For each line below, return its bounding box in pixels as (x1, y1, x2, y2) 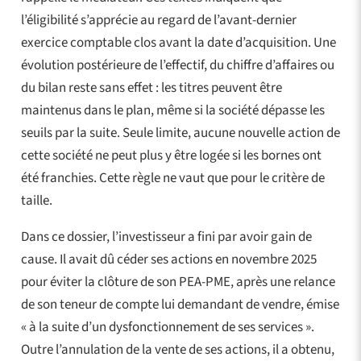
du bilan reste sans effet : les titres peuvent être (20, 77, 282, 98)
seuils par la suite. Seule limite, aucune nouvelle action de (20, 122, 340, 143)
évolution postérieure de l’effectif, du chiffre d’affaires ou (20, 55, 334, 75)
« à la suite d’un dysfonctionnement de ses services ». (20, 317, 314, 337)
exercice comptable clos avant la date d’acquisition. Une (20, 32, 336, 52)
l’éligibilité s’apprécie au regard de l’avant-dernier (20, 10, 297, 30)
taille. (20, 190, 52, 210)
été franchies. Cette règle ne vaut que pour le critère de (20, 168, 325, 188)
